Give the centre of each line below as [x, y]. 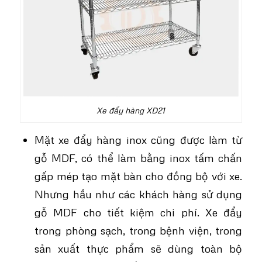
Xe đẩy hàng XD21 [131, 111]
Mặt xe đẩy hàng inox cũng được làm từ [138, 140]
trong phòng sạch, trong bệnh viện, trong [138, 230]
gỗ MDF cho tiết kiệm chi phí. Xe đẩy [138, 212]
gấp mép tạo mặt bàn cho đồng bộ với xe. [138, 176]
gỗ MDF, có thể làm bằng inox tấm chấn [138, 158]
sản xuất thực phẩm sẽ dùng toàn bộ [138, 249]
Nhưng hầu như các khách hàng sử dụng [138, 194]
